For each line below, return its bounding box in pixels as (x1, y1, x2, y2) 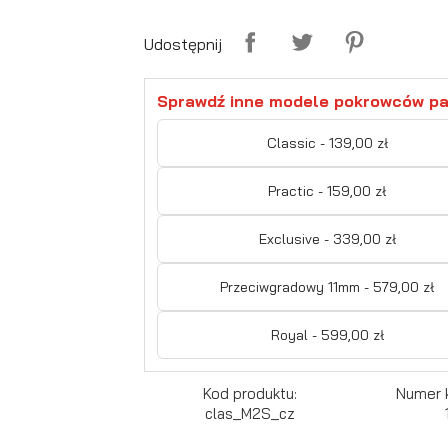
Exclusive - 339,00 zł (258, 229, 396, 248)
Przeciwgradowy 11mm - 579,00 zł (220, 277, 435, 296)
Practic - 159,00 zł (268, 181, 387, 200)
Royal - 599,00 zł (270, 325, 384, 344)
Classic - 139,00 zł (266, 133, 388, 152)
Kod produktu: (202, 383, 297, 403)
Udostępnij (144, 33, 222, 54)
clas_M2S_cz (204, 403, 295, 423)
